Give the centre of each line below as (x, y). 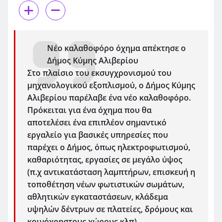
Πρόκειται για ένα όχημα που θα (89, 110)
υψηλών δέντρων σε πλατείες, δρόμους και (110, 209)
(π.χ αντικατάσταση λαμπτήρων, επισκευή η (111, 172)
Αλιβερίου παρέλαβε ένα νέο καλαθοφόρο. (109, 97)
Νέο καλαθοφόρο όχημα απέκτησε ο (116, 48)
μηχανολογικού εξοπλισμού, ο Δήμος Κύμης (111, 85)
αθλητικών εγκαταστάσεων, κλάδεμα (98, 196)
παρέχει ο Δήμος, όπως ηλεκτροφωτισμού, (109, 147)
